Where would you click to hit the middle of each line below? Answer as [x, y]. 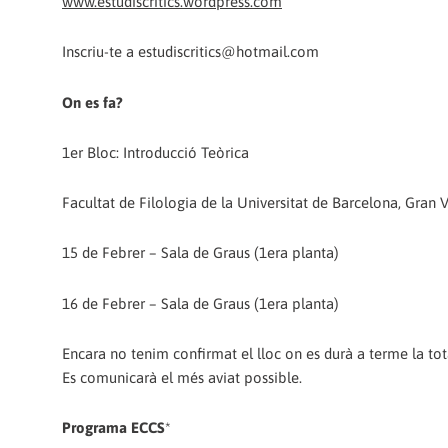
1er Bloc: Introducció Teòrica [155, 152]
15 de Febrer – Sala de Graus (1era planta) [200, 253]
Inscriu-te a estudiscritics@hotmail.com [190, 52]
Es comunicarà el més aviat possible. [182, 377]
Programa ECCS [113, 428]
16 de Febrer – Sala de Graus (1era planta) [200, 303]
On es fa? [92, 102]
